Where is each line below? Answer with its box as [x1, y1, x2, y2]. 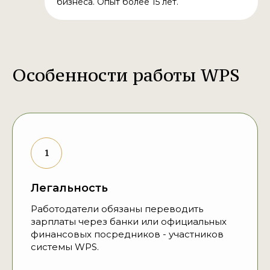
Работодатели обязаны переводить [31, 203, 203, 215]
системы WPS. [31, 241, 99, 253]
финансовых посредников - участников [31, 228, 224, 240]
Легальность [31, 181, 108, 195]
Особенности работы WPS [12, 64, 240, 87]
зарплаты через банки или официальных [31, 216, 227, 228]
